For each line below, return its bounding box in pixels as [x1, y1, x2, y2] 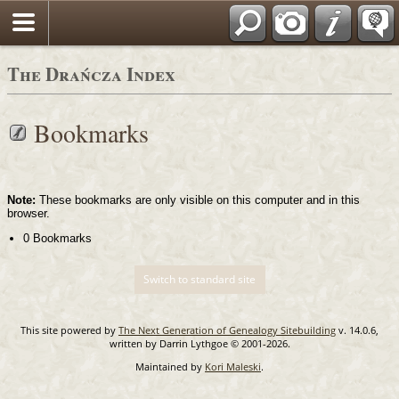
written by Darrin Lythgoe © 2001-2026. [109, 337, 290, 351]
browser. [7, 207, 50, 221]
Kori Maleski [205, 360, 261, 374]
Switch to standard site [140, 272, 258, 288]
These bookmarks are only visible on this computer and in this [36, 193, 360, 208]
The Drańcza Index [7, 61, 175, 87]
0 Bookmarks [23, 232, 93, 246]
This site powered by [20, 323, 118, 338]
